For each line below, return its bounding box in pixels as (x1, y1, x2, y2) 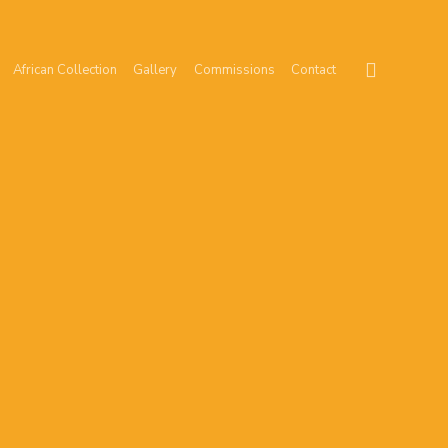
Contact (290, 61, 336, 79)
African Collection (13, 61, 118, 79)
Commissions (193, 61, 275, 79)
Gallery (133, 61, 178, 79)
